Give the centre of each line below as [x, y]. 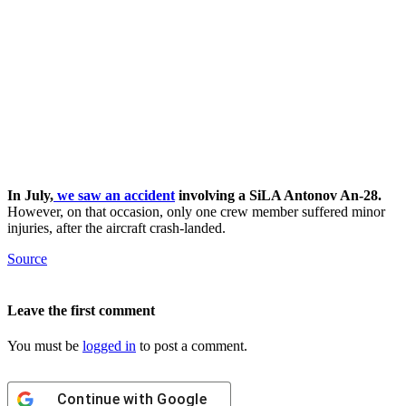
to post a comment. [192, 346]
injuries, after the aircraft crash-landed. [116, 227]
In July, [30, 195]
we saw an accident [114, 195]
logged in [109, 346]
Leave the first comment [81, 310]
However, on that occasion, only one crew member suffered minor [196, 211]
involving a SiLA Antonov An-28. [278, 195]
